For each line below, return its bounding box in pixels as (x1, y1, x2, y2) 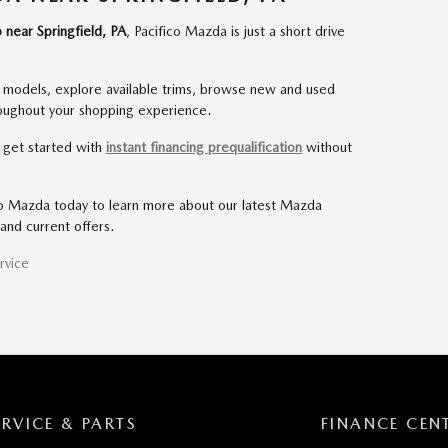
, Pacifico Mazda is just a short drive (126, 23, 345, 39)
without (302, 139, 352, 155)
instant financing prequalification (106, 139, 302, 155)
